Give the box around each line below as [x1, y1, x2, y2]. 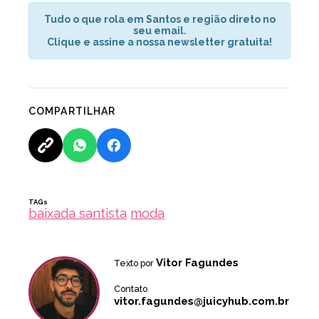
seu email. [132, 24, 187, 36]
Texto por [114, 257, 156, 268]
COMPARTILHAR [28, 105, 116, 117]
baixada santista [28, 205, 127, 221]
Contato [114, 283, 147, 294]
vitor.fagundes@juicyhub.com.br [114, 294, 289, 308]
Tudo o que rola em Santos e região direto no [43, 13, 276, 25]
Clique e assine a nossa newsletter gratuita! [47, 36, 272, 48]
